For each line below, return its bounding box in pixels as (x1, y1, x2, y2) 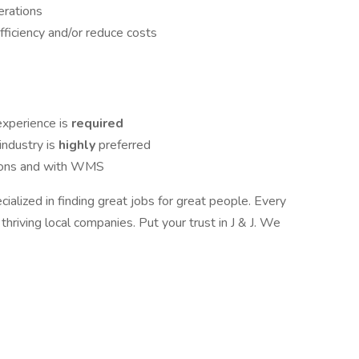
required (71, 115, 123, 132)
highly (58, 136, 99, 154)
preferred (99, 136, 151, 154)
